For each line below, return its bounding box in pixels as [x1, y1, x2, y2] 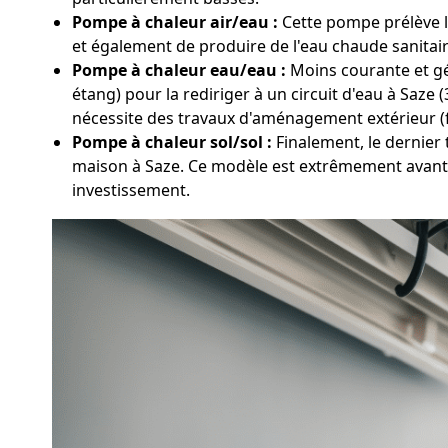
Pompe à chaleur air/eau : [72, 11, 278, 33]
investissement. [72, 179, 190, 201]
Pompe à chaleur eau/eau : [72, 59, 286, 81]
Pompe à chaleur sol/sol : [72, 131, 272, 153]
